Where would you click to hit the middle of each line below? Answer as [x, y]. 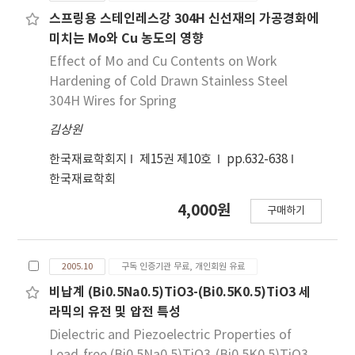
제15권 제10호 [177, 160]
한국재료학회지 [88, 160]
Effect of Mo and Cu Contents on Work [163, 62]
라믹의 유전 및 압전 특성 [115, 313]
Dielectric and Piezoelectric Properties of [171, 336]
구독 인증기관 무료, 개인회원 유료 [183, 267]
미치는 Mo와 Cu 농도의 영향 [127, 39]
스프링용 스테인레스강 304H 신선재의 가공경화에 [184, 19]
